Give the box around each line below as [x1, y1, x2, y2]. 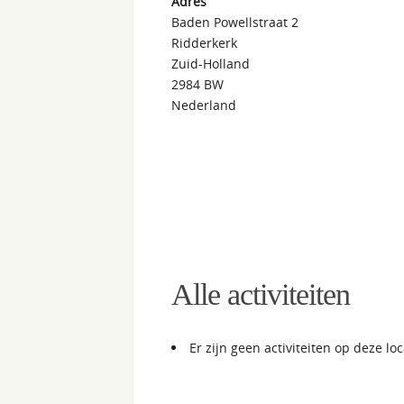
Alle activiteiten [171, 277, 350, 311]
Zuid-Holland [171, 54, 250, 72]
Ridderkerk [171, 33, 237, 51]
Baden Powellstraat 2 [171, 13, 298, 31]
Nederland [171, 96, 236, 114]
